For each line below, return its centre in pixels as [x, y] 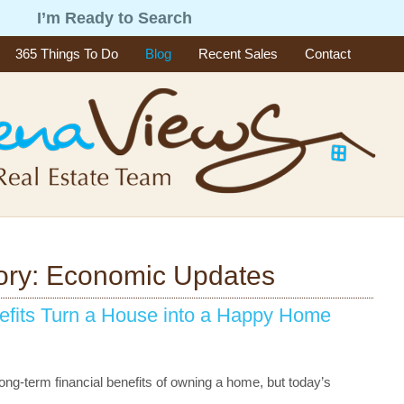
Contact [328, 54]
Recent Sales [238, 54]
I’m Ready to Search [115, 18]
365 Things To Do [67, 54]
